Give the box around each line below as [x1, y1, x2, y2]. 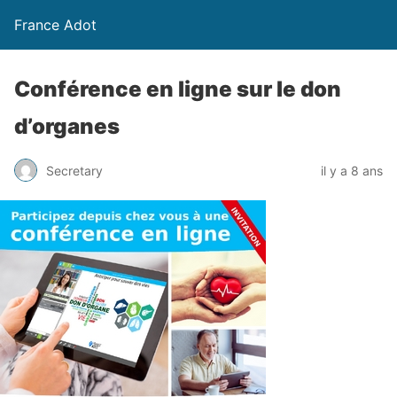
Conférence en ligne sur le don [14, 76, 341, 102]
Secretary [46, 162, 103, 178]
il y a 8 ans [321, 162, 383, 178]
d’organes [14, 113, 120, 139]
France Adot [14, 16, 97, 34]
